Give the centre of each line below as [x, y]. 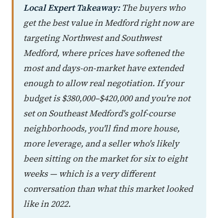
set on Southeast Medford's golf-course [99, 113]
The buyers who [153, 7]
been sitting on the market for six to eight [105, 158]
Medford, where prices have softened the [104, 53]
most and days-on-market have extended [103, 68]
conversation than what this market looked [108, 188]
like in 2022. [47, 203]
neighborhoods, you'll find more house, [101, 128]
